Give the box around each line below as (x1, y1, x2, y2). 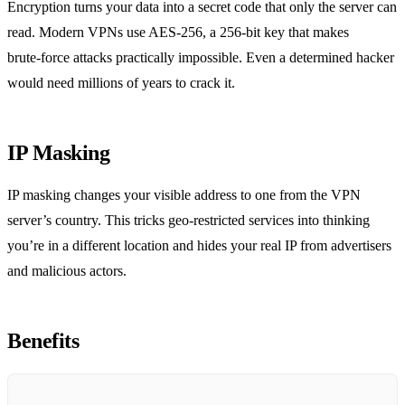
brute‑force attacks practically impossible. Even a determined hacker (7, 49, 394, 65)
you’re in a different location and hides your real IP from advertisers (7, 237, 391, 253)
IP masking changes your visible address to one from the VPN (7, 186, 361, 202)
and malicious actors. (7, 262, 127, 278)
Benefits (7, 328, 80, 353)
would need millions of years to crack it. (7, 74, 235, 90)
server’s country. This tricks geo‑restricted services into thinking (7, 212, 370, 228)
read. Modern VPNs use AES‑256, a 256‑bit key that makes (7, 24, 349, 40)
